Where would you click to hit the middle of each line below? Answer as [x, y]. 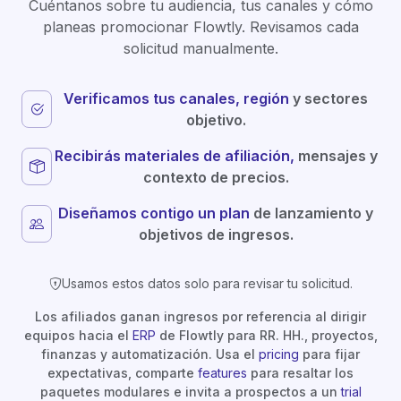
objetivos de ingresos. [216, 235]
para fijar [329, 354]
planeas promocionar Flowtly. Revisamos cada [200, 27]
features [222, 373]
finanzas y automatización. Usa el [150, 354]
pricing [279, 354]
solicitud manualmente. [200, 48]
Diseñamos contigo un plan [154, 213]
